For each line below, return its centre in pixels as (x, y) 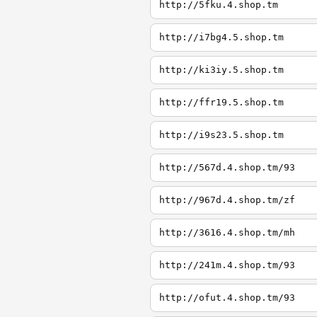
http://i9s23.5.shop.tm (221, 135)
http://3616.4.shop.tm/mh (227, 232)
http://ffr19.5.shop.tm (221, 102)
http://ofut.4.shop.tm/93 (227, 298)
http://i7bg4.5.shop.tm (221, 37)
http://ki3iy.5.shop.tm (221, 70)
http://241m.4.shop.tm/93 (227, 265)
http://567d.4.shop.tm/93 (227, 167)
